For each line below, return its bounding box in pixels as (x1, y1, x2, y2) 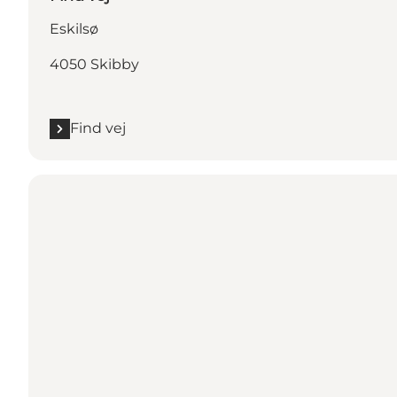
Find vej (70, 120, 126, 137)
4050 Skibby (50, 56, 139, 74)
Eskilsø (50, 20, 98, 38)
